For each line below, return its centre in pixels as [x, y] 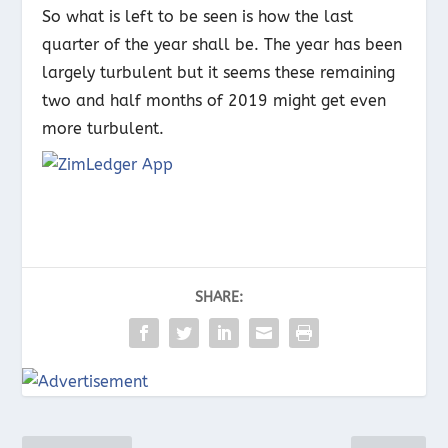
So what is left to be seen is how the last [198, 16]
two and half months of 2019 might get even [214, 100]
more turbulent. [103, 128]
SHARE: [219, 297]
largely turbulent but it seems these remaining [219, 72]
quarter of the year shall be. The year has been [222, 44]
